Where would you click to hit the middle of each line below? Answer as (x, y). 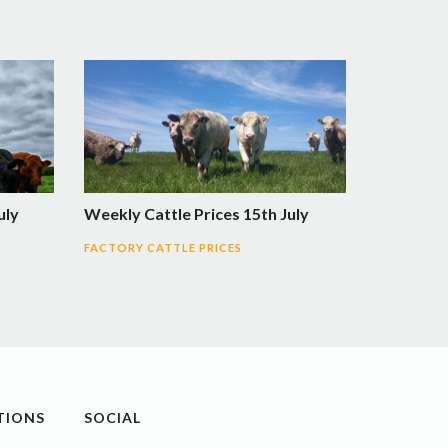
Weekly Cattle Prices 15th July (196, 213)
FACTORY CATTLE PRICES (162, 247)
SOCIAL (112, 417)
